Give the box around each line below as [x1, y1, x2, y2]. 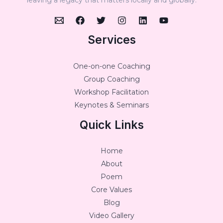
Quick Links [79, 117, 144, 132]
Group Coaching [83, 74, 140, 84]
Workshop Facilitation [74, 87, 149, 97]
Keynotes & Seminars [74, 100, 149, 110]
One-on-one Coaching [73, 61, 150, 71]
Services [87, 32, 136, 47]
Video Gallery [89, 211, 134, 221]
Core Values [91, 185, 132, 195]
